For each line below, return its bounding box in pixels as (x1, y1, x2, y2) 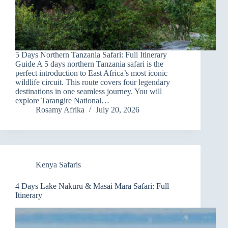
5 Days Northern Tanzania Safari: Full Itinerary (15, 50, 167, 60)
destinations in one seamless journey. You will (15, 87, 162, 96)
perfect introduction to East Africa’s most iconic (15, 69, 167, 78)
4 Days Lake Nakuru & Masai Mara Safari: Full (15, 182, 169, 191)
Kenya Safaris (36, 160, 81, 169)
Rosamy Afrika (36, 105, 84, 115)
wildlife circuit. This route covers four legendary (15, 78, 170, 87)
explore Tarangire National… (15, 96, 109, 105)
